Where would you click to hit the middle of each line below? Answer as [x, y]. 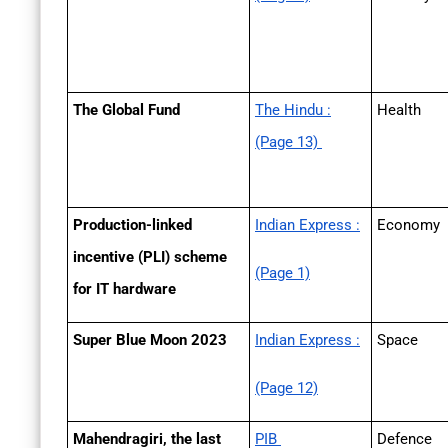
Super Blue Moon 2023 [150, 340]
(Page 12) [286, 388]
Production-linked [132, 225]
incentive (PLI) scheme [150, 257]
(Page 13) [288, 142]
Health [399, 110]
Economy [408, 225]
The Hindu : [293, 110]
